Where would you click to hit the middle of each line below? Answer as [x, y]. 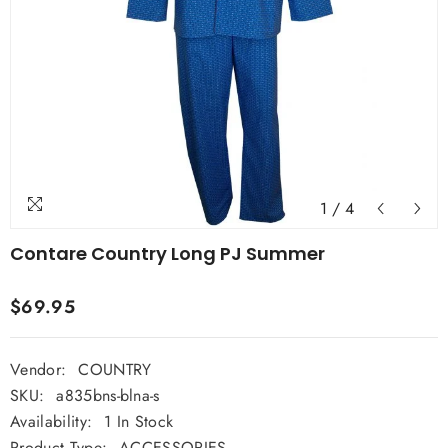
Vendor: [38, 369]
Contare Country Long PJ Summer [167, 253]
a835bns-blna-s [108, 395]
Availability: [51, 421]
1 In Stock [139, 421]
